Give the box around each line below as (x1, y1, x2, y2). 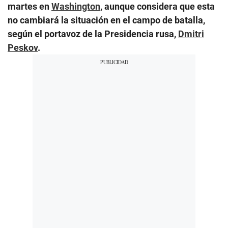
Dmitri (178, 28, 204, 39)
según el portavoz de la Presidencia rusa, (8, 28, 178, 39)
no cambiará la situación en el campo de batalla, (8, 14, 205, 25)
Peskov (8, 42, 38, 53)
